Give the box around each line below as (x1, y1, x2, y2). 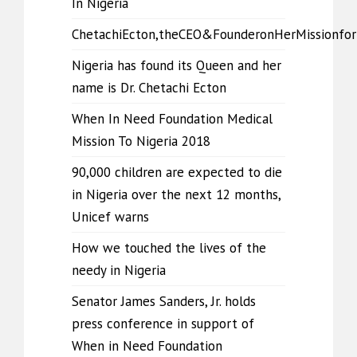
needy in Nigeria (72, 261, 166, 279)
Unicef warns (72, 208, 149, 226)
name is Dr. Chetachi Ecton (72, 79, 226, 96)
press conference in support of (72, 315, 254, 332)
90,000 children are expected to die (72, 163, 282, 181)
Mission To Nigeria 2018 (72, 132, 210, 150)
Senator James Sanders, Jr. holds (72, 292, 256, 310)
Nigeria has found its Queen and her (72, 57, 281, 74)
